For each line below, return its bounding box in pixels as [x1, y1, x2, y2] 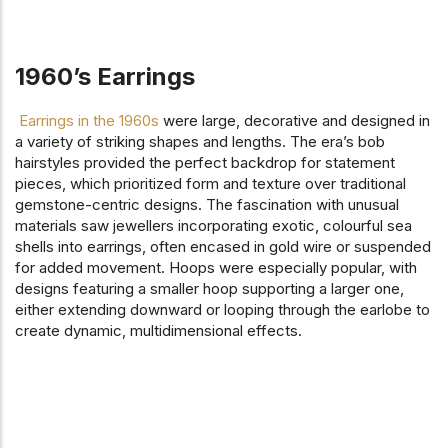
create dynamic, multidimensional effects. [15, 320, 302, 340]
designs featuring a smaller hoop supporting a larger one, [15, 278, 404, 298]
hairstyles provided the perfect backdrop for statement [15, 152, 395, 172]
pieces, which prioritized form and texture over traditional [15, 173, 406, 193]
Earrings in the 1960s [19, 110, 159, 130]
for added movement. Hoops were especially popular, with [15, 257, 417, 277]
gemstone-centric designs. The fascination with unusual [15, 194, 399, 214]
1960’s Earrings [15, 61, 195, 91]
